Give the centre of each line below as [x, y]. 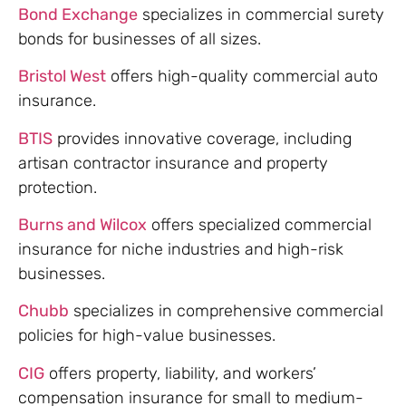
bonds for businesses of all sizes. [140, 39]
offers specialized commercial [259, 225]
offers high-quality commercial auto [242, 77]
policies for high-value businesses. [147, 336]
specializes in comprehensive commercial [226, 311]
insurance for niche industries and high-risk [181, 250]
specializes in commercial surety [261, 14]
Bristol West [62, 77]
